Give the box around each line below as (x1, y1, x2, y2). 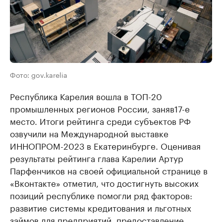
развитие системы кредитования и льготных (10, 201, 191, 214)
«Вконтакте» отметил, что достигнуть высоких (10, 176, 199, 189)
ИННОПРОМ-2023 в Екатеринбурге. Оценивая (10, 139, 201, 152)
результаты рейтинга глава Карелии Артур (10, 151, 183, 164)
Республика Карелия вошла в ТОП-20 (10, 89, 162, 102)
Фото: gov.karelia (10, 69, 67, 80)
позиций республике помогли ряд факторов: (10, 188, 192, 201)
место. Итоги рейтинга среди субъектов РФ (10, 114, 191, 127)
